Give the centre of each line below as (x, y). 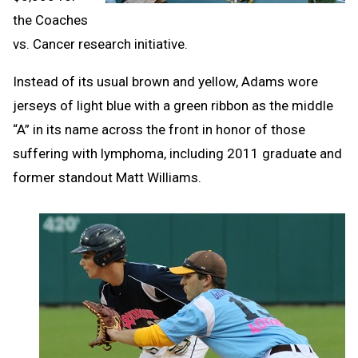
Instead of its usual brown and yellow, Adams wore (165, 81)
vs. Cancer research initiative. (100, 44)
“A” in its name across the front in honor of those (159, 129)
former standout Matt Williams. (107, 177)
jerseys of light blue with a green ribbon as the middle (173, 105)
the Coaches (50, 20)
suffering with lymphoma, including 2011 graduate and (177, 153)
